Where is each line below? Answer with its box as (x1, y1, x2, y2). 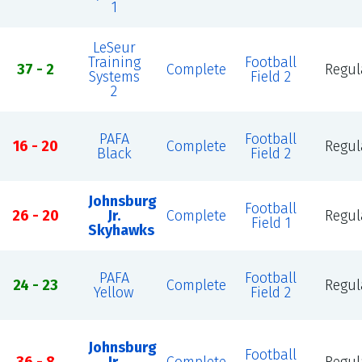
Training (87, 53, 141, 71)
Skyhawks (87, 221, 154, 239)
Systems (88, 68, 140, 86)
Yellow (94, 284, 135, 301)
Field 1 (250, 214, 291, 232)
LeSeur (92, 39, 136, 57)
